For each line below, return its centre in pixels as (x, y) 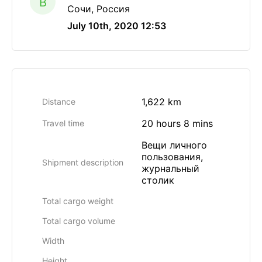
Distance (59, 101)
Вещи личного (174, 145)
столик (158, 180)
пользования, (172, 157)
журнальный (170, 168)
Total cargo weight (78, 201)
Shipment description (83, 162)
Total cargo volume (79, 221)
